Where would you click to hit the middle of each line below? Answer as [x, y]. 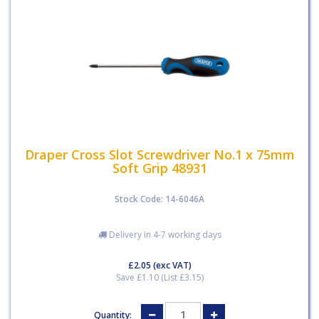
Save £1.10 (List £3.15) [159, 277]
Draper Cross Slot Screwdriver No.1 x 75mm [159, 155]
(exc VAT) [171, 265]
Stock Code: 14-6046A [159, 199]
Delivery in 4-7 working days [164, 234]
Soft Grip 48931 [159, 168]
